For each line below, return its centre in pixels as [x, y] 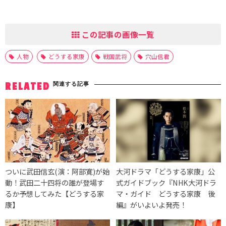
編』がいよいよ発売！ [152, 204]
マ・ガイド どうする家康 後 [166, 193]
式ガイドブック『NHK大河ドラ [166, 182]
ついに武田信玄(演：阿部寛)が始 [57, 171]
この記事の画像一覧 [117, 34]
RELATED [28, 87]
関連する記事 [71, 84]
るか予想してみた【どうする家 [54, 193]
